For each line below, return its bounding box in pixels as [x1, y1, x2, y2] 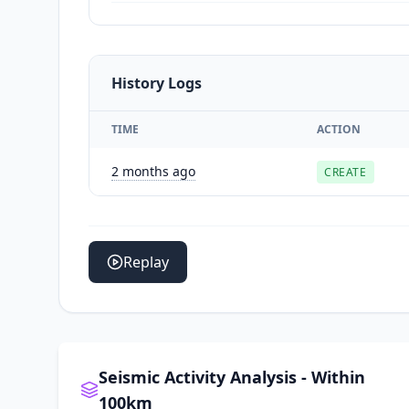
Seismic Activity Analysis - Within [98, 365, 365, 388]
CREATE [324, 163, 367, 180]
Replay [123, 251, 169, 272]
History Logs [111, 72, 202, 93]
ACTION [317, 121, 361, 137]
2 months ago [111, 162, 195, 180]
